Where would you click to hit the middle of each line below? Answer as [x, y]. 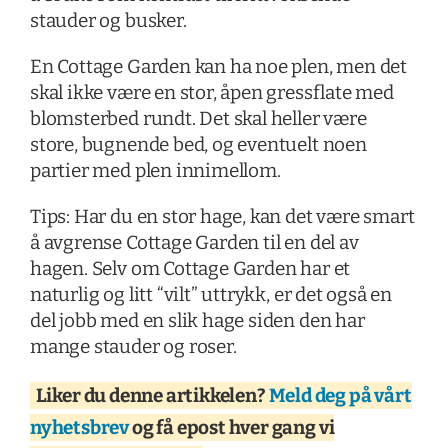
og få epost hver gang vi [232, 427]
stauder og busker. [108, 20]
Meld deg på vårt [340, 395]
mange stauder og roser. [133, 346]
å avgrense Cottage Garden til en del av [194, 242]
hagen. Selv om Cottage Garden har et [190, 268]
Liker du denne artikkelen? [152, 395]
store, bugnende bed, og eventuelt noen [198, 144]
